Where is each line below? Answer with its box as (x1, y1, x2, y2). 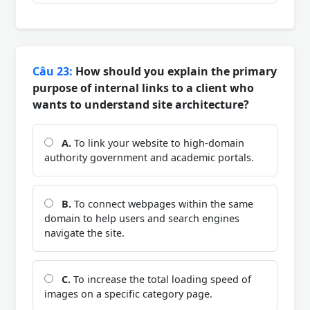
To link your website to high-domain (71, 136, 244, 149)
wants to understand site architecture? (33, 96, 249, 112)
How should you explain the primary (73, 63, 277, 79)
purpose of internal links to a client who (33, 80, 254, 95)
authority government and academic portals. (44, 150, 254, 164)
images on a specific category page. (44, 286, 212, 300)
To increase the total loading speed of (71, 272, 251, 286)
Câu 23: (33, 63, 73, 79)
